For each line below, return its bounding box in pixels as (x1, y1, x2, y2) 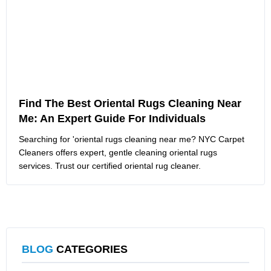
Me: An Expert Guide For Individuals (19, 112, 206, 125)
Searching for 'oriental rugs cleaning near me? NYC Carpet (19, 134, 244, 144)
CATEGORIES (53, 243, 128, 255)
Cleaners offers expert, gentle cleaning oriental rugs (19, 147, 217, 157)
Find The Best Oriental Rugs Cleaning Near (19, 97, 241, 109)
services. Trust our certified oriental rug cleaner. (19, 160, 201, 171)
